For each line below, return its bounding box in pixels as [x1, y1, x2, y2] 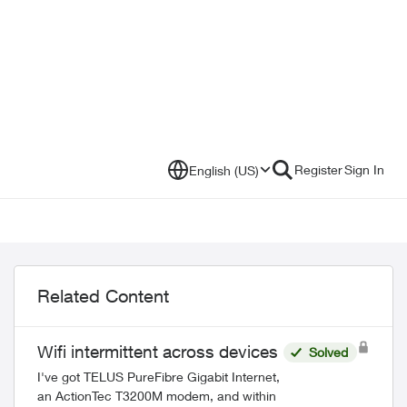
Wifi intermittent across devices [37, 342, 278, 362]
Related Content [37, 285, 169, 306]
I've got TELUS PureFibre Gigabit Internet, [37, 369, 280, 384]
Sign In [344, 162, 384, 177]
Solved [308, 344, 348, 360]
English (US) [189, 162, 259, 178]
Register [294, 162, 342, 177]
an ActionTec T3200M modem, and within [37, 388, 276, 403]
